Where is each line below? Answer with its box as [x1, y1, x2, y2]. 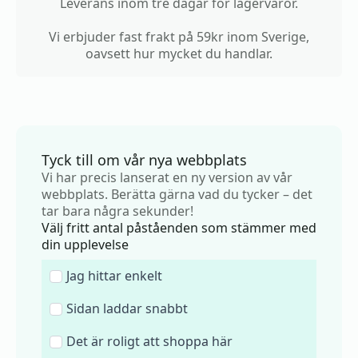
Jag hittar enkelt [66, 267, 162, 284]
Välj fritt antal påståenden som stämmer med [42, 219, 316, 237]
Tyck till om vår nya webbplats [42, 150, 247, 169]
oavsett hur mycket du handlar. [86, 45, 272, 62]
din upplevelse [42, 236, 129, 253]
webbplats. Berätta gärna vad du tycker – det [42, 185, 312, 203]
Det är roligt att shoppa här [66, 332, 233, 350]
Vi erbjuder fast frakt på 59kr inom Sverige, [49, 28, 309, 46]
